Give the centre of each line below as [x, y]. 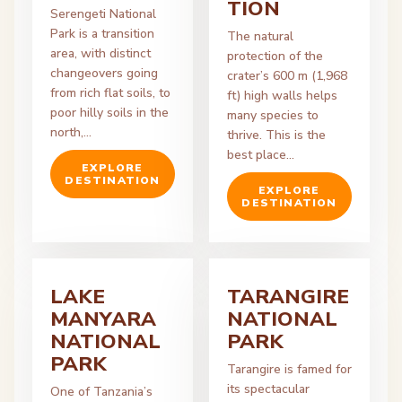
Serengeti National [103, 14]
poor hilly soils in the [109, 113]
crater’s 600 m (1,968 [287, 76]
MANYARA [103, 319]
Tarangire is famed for [289, 369]
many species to [273, 115]
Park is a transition [102, 34]
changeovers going [104, 73]
